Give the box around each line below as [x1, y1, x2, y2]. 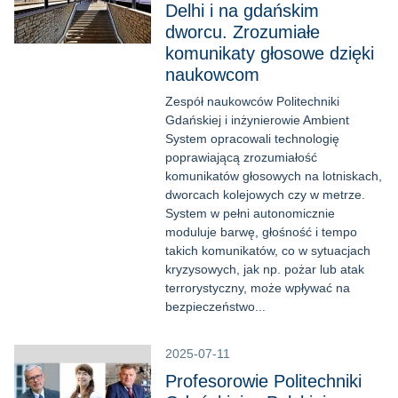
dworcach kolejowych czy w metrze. [165, 187, 365, 202]
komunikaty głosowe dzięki [165, 44, 374, 63]
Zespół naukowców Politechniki [165, 94, 339, 108]
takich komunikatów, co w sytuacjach [165, 243, 370, 258]
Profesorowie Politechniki [165, 371, 362, 391]
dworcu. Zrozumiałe [165, 22, 320, 42]
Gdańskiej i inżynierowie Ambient [165, 113, 349, 127]
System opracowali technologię [165, 131, 339, 146]
